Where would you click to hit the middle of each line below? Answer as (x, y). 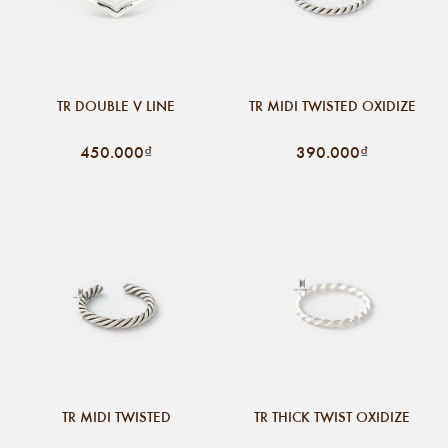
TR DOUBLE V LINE (116, 105)
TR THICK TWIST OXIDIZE (332, 416)
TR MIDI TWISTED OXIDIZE (332, 105)
